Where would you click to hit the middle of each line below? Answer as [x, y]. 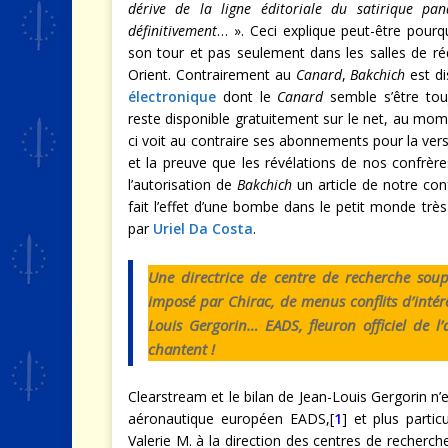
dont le [247, 96]
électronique [172, 96]
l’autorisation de [183, 184]
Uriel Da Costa [203, 228]
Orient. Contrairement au [212, 74]
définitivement [172, 30]
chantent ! [181, 348]
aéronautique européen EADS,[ [231, 418]
